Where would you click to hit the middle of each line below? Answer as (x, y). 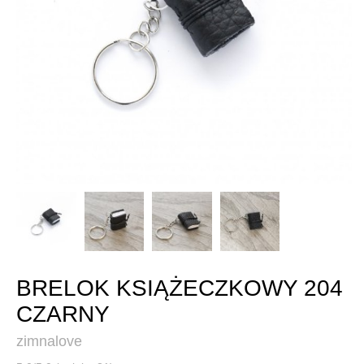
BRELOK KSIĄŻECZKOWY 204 (180, 288)
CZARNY (63, 314)
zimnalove (49, 342)
